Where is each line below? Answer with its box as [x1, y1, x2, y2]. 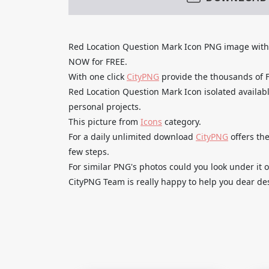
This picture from [68, 115, 141, 127]
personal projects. [68, 100, 141, 112]
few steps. [68, 145, 109, 157]
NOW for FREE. [68, 55, 127, 67]
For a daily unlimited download [68, 130, 196, 142]
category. [162, 115, 201, 127]
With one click [68, 70, 127, 82]
